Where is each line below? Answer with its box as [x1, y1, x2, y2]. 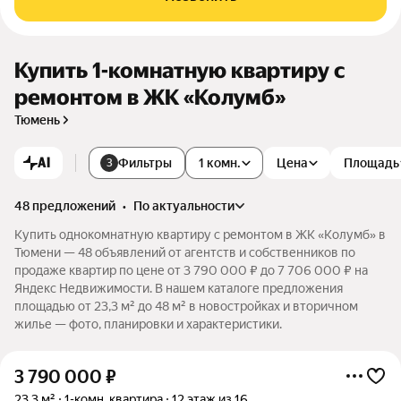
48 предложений [14, 199, 115, 213]
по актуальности [142, 199, 235, 213]
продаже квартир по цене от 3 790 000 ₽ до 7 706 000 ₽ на [14, 263, 368, 277]
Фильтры [118, 156, 172, 170]
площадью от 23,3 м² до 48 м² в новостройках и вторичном [14, 299, 358, 313]
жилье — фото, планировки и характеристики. [14, 317, 282, 331]
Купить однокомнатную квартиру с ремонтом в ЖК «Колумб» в [14, 227, 386, 242]
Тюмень [14, 113, 60, 127]
